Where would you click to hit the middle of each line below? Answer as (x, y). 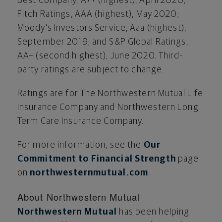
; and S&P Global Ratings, (138, 42)
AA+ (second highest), (64, 56)
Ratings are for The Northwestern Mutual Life (111, 93)
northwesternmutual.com (89, 173)
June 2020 (132, 56)
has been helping (153, 212)
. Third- (169, 56)
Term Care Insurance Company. (81, 121)
